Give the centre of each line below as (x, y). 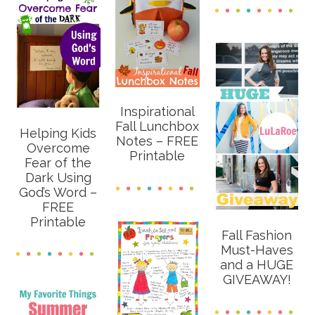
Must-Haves (257, 250)
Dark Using (58, 178)
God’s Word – (58, 193)
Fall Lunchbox (157, 126)
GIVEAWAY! (257, 279)
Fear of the (58, 163)
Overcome (58, 148)
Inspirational (157, 111)
